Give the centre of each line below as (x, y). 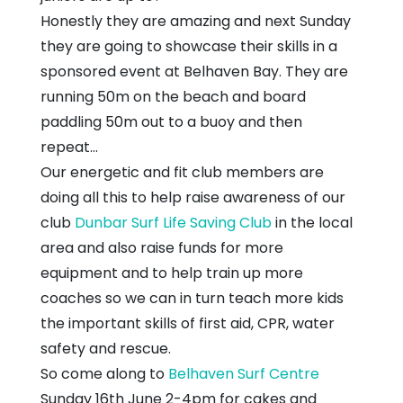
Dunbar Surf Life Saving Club (173, 222)
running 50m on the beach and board (173, 96)
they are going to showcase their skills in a (189, 46)
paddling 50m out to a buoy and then (171, 121)
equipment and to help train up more (172, 273)
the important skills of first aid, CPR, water (188, 323)
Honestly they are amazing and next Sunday (196, 21)
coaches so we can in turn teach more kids (192, 298)
